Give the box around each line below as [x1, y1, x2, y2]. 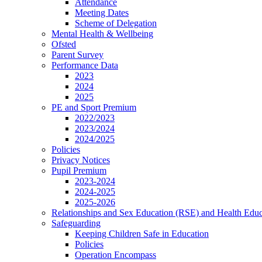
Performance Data [51, 60, 118, 71]
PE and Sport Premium [51, 102, 136, 113]
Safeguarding [51, 218, 101, 229]
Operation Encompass [75, 250, 156, 260]
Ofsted [51, 39, 76, 50]
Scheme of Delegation [75, 18, 157, 29]
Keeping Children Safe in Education [75, 229, 209, 239]
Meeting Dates [75, 8, 129, 18]
